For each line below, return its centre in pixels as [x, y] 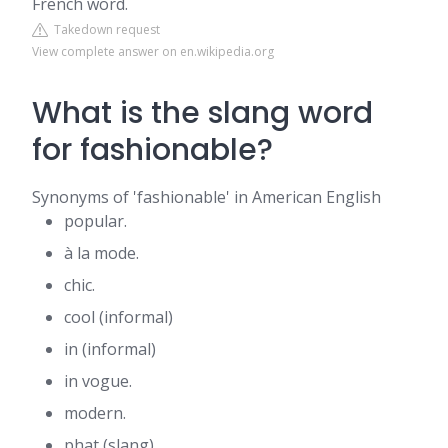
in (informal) [110, 349]
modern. [95, 413]
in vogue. [98, 381]
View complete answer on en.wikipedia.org [153, 51]
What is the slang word [202, 113]
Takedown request [104, 29]
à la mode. [101, 253]
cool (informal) [118, 317]
